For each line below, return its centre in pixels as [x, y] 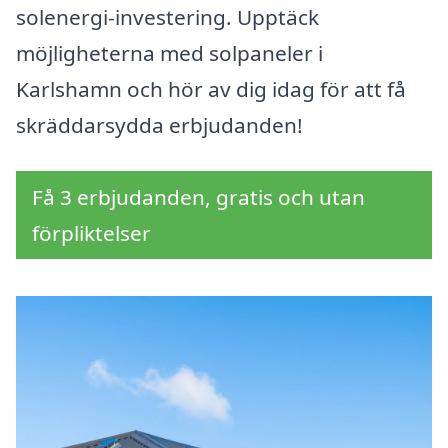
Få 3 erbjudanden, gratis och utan [198, 197]
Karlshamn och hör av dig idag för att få [211, 89]
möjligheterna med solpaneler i [169, 53]
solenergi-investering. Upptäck [167, 17]
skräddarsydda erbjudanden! [159, 125]
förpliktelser [91, 233]
